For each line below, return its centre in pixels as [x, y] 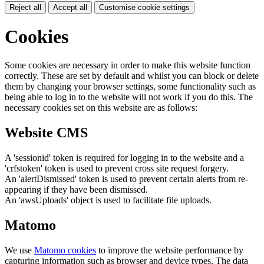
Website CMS [46, 133]
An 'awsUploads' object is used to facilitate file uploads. [108, 200]
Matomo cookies [65, 250]
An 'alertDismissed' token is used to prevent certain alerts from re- [126, 179]
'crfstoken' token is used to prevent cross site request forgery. [117, 169]
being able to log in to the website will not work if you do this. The [129, 97]
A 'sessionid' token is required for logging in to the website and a [124, 158]
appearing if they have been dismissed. [76, 190]
